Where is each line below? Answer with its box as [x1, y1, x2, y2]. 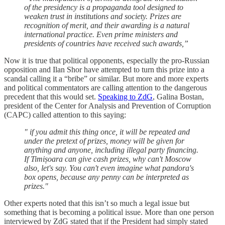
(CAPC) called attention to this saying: [4, 110, 126, 120]
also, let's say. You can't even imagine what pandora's [24, 164, 194, 173]
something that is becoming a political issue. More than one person [4, 208, 214, 217]
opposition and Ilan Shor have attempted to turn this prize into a [4, 65, 204, 74]
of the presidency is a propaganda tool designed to [24, 3, 183, 12]
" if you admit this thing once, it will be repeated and [24, 128, 190, 137]
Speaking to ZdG [98, 92, 153, 101]
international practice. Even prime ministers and [24, 30, 178, 39]
